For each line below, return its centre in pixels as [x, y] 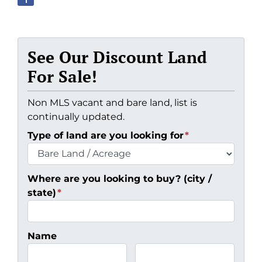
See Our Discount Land [117, 57]
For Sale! [62, 76]
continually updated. [76, 116]
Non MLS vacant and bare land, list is [112, 102]
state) [42, 192]
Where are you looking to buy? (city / [120, 178]
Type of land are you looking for [106, 135]
